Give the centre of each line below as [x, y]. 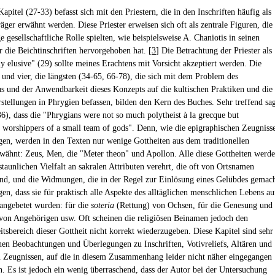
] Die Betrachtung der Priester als [214, 51]
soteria [103, 205]
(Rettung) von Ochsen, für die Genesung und [193, 205]
